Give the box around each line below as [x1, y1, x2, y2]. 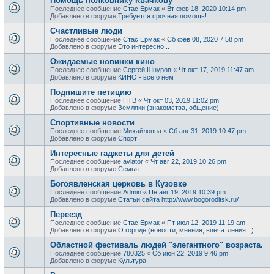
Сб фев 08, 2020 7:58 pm [167, 35, 243, 43]
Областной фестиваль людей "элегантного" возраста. [50, 240, 263, 250]
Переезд [50, 209, 82, 219]
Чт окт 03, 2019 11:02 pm [144, 96, 219, 104]
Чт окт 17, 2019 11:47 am [179, 65, 254, 73]
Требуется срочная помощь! [118, 12, 207, 20]
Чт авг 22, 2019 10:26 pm [150, 157, 226, 165]
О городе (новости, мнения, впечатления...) [118, 226, 254, 234]
